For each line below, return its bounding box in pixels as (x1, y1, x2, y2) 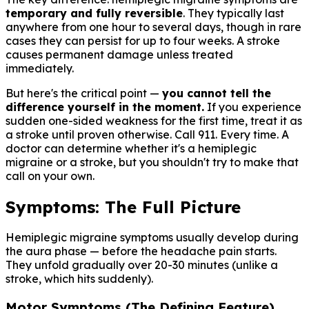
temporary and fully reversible (6, 6, 183, 20)
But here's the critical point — (6, 86, 162, 100)
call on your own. (6, 168, 94, 183)
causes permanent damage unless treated (6, 47, 233, 61)
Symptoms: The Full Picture (6, 196, 241, 217)
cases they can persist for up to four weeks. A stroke (6, 33, 280, 48)
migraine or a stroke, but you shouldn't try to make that (6, 154, 299, 169)
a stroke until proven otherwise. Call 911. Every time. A (6, 127, 289, 141)
